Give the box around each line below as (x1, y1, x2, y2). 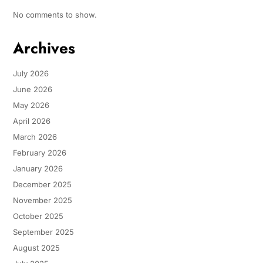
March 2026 (12, 132, 57, 142)
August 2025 (12, 243, 60, 253)
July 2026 (12, 69, 49, 79)
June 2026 (12, 85, 52, 95)
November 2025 (12, 195, 72, 205)
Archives (12, 37, 75, 60)
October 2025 (12, 211, 63, 221)
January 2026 (12, 164, 63, 174)
